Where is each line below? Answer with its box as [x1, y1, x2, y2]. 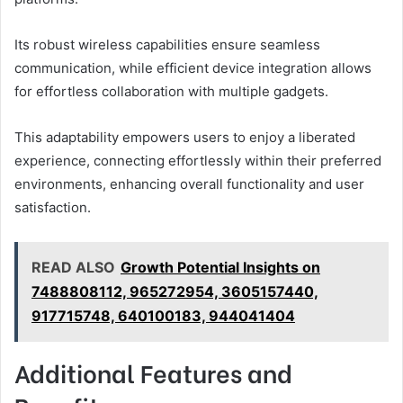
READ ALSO [31, 257, 115, 276]
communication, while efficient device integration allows [14, 58, 372, 76]
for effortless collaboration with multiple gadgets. [14, 82, 328, 100]
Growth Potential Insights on [121, 257, 320, 276]
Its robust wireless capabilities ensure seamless [14, 35, 320, 53]
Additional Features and [14, 354, 292, 390]
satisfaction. [14, 198, 91, 216]
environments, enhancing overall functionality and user [14, 175, 364, 193]
